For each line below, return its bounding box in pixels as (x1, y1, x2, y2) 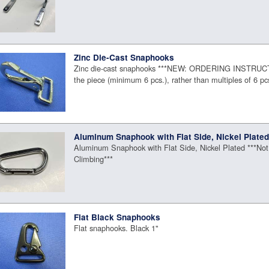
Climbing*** (74, 153, 113, 165)
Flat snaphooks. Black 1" (74, 222, 159, 234)
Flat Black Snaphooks (74, 211, 161, 223)
